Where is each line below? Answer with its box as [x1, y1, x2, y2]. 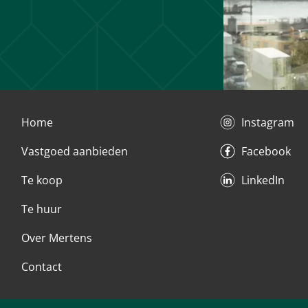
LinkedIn [241, 173, 285, 188]
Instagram [241, 115, 294, 131]
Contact [21, 259, 62, 275]
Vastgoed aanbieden [21, 144, 128, 159]
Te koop [21, 173, 63, 188]
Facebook [241, 144, 291, 159]
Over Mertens [21, 230, 92, 246]
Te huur [21, 201, 62, 217]
